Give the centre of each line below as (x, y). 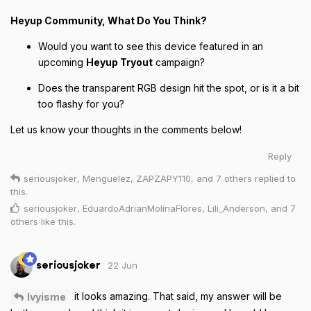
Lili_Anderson (236, 208)
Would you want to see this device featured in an (151, 46)
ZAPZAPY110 (163, 178)
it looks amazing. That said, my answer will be (177, 296)
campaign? (179, 62)
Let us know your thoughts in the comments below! (126, 129)
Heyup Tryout (119, 62)
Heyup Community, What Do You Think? (109, 20)
